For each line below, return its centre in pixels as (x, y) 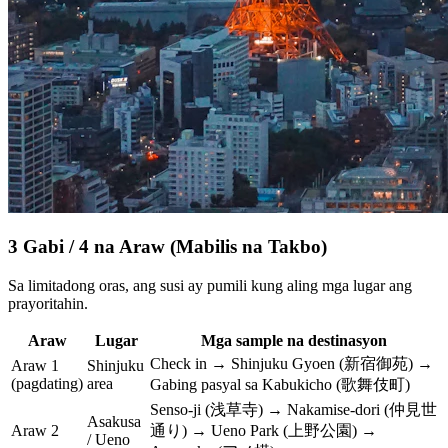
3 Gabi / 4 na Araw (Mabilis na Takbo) (167, 247)
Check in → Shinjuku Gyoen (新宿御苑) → (291, 363)
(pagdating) (47, 383)
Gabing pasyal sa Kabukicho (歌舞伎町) (280, 384)
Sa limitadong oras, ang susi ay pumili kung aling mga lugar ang (210, 285)
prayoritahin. (48, 303)
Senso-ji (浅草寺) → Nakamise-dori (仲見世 (293, 409)
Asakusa (114, 421)
